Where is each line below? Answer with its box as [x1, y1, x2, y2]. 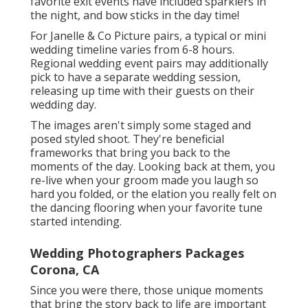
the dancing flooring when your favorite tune [30, 199, 263, 215]
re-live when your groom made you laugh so [30, 172, 258, 188]
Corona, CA [30, 261, 99, 278]
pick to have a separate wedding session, [30, 69, 241, 85]
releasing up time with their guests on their [30, 82, 254, 98]
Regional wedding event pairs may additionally [30, 55, 268, 71]
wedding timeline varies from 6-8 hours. [30, 41, 234, 57]
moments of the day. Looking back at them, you [30, 158, 275, 174]
